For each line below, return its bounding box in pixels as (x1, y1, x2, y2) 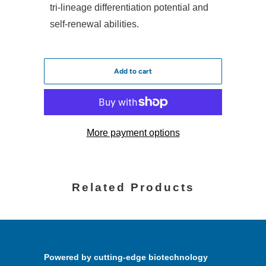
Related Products (71, 181, 195, 194)
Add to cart (114, 67, 152, 76)
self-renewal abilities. (50, 19, 139, 30)
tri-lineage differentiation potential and (50, 2, 208, 13)
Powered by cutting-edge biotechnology (44, 252, 208, 262)
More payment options (86, 128, 180, 138)
